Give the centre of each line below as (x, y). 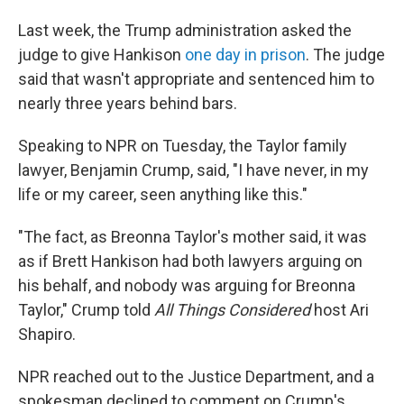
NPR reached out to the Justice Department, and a (196, 376)
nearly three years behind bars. (128, 103)
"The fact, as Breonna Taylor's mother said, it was (193, 237)
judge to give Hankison (101, 55)
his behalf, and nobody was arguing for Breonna (187, 285)
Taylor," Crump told (86, 310)
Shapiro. (47, 334)
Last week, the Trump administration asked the (185, 30)
